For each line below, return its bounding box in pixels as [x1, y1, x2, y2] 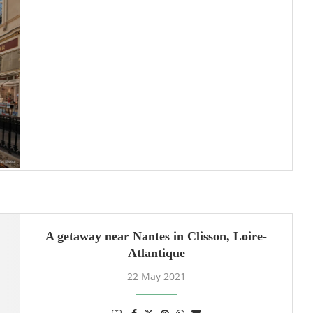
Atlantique [127, 246, 185, 261]
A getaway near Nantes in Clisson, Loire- [45, 229, 268, 244]
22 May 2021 [126, 270, 186, 284]
